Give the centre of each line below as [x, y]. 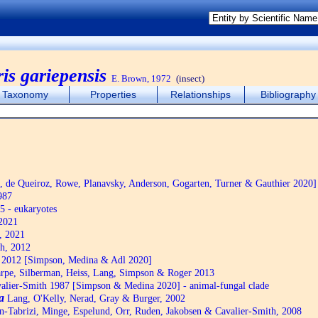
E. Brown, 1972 [141, 78]
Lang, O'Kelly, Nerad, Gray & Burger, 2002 [95, 298]
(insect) [190, 78]
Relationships [201, 94]
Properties [113, 94]
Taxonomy [26, 94]
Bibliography [289, 94]
